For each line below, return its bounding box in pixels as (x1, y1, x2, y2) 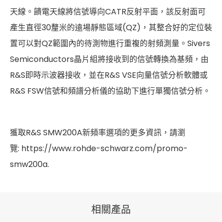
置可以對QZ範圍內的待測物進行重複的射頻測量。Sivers (10, 38, 210, 50)
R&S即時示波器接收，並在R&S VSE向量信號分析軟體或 (10, 69, 208, 81)
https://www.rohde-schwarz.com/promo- (21, 143, 188, 155)
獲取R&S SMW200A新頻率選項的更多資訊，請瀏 (10, 127, 185, 139)
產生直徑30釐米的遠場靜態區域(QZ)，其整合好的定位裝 (10, 22, 212, 34)
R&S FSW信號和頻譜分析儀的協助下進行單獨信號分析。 (10, 85, 211, 97)
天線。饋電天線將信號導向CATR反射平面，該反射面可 (10, 6, 206, 18)
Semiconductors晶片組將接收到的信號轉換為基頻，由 (10, 54, 209, 65)
